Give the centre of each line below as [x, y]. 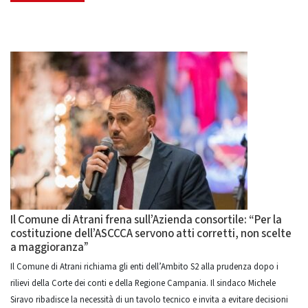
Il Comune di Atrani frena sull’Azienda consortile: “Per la [146, 220]
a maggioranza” [49, 247]
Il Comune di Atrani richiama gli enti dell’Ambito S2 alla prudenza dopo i [144, 267]
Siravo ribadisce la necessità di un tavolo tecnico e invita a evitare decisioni [149, 300]
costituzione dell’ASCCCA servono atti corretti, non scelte [151, 234]
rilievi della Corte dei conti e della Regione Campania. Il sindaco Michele [143, 283]
